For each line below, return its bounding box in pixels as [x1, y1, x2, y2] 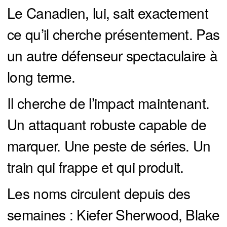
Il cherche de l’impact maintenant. [7, 93, 210, 113]
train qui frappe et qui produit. [7, 157, 184, 177]
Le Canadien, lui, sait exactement [7, 3, 208, 23]
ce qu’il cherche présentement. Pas [7, 24, 220, 45]
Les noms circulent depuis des [7, 183, 191, 204]
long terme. [7, 66, 75, 87]
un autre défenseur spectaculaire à [7, 45, 218, 66]
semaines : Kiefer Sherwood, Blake [7, 204, 219, 225]
